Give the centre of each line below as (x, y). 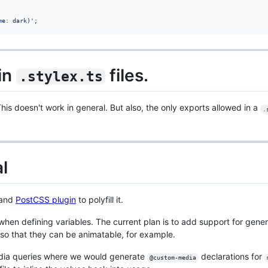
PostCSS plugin (46, 200)
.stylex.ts (61, 77)
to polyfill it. (100, 200)
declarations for (231, 257)
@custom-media (173, 258)
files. (127, 76)
